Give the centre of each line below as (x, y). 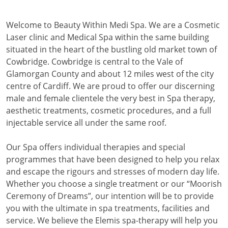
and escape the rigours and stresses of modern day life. (113, 171)
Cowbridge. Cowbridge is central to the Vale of (94, 61)
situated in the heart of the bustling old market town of (111, 49)
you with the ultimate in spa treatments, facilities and (108, 208)
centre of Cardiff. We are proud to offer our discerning (110, 86)
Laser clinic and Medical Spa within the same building (108, 37)
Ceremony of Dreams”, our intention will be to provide (110, 196)
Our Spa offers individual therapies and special (96, 147)
